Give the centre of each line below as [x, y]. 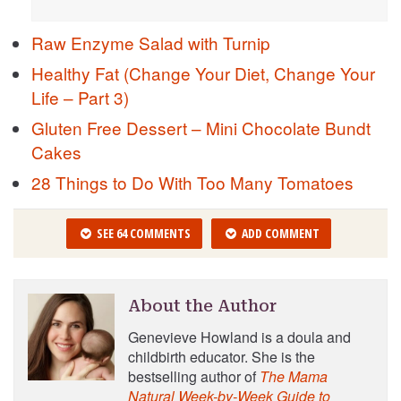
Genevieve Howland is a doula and [239, 337]
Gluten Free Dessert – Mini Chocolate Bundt [201, 128]
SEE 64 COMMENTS [142, 234]
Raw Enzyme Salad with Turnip [151, 43]
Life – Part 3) [80, 98]
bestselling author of [193, 377]
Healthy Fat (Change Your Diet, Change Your [203, 73]
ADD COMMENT [279, 234]
